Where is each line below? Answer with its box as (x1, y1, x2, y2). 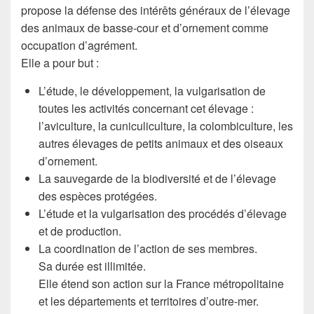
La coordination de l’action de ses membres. (39, 240, 257, 257)
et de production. (39, 223, 121, 239)
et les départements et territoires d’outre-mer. (39, 293, 259, 309)
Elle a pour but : (21, 55, 99, 71)
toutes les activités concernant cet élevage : (39, 100, 254, 116)
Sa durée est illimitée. (39, 258, 146, 274)
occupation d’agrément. (21, 37, 137, 53)
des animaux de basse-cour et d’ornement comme (21, 20, 268, 36)
